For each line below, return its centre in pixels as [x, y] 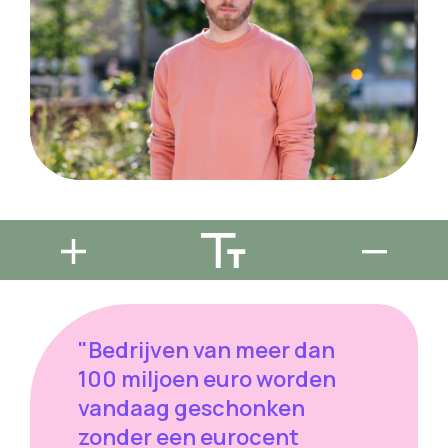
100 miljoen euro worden [207, 379]
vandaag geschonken [191, 408]
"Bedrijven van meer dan [206, 350]
